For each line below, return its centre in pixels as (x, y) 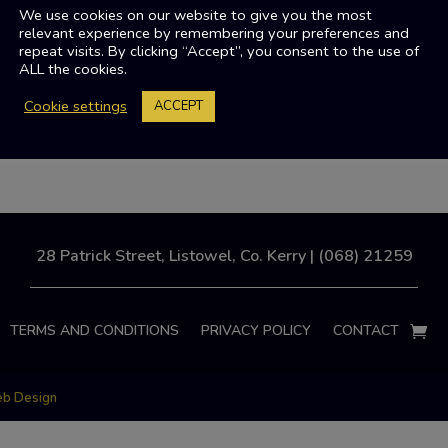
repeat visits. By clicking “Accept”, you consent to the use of (219, 50)
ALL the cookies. (73, 68)
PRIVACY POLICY (256, 330)
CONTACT (366, 330)
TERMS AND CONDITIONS (94, 330)
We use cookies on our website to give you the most (195, 14)
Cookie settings (75, 106)
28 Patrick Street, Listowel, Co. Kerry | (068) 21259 (224, 256)
